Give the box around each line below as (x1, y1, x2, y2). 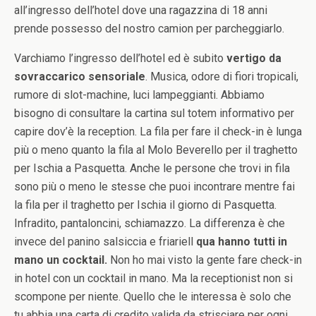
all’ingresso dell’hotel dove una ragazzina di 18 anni (14, 4, 267, 17)
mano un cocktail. (14, 253, 107, 267)
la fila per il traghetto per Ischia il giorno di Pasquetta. (14, 198, 276, 212)
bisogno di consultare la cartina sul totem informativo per (14, 107, 294, 120)
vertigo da (226, 51, 281, 65)
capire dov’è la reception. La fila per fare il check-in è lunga (14, 125, 302, 138)
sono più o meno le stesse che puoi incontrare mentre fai (14, 180, 295, 193)
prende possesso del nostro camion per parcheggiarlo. (14, 22, 284, 35)
